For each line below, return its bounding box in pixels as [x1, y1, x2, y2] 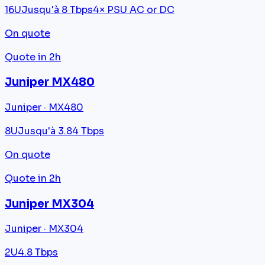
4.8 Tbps [18, 246, 58, 259]
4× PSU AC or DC [93, 3, 174, 16]
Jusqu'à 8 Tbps [21, 3, 93, 16]
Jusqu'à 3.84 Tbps [18, 125, 104, 138]
